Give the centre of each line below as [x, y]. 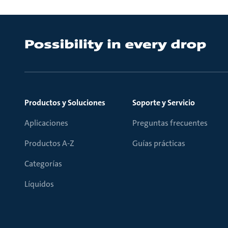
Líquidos [39, 184]
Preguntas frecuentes [170, 123]
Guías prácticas [159, 143]
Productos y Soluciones [65, 103]
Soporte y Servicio [164, 103]
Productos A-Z [49, 143]
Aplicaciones [46, 123]
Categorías [43, 164]
